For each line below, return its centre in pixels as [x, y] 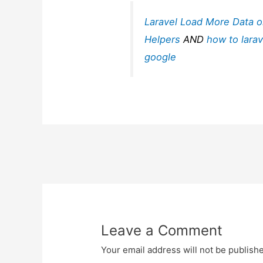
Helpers [163, 39]
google [161, 57]
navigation [114, 175]
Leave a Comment [162, 230]
